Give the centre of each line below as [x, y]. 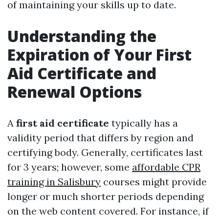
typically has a [143, 123]
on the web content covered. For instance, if [108, 211]
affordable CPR [166, 167]
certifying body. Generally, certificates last [105, 152]
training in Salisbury [54, 182]
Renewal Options [75, 92]
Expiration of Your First [99, 55]
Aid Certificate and [82, 73]
